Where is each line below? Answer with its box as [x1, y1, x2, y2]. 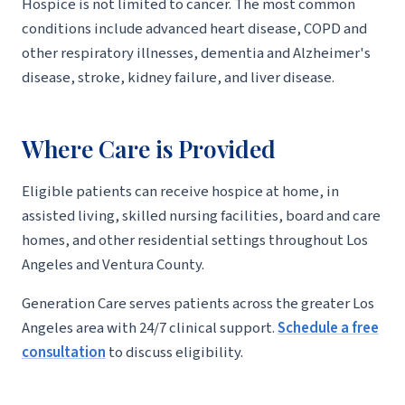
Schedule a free [278, 316, 379, 339]
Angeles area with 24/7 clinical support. [22, 316, 278, 339]
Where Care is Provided [22, 132, 277, 165]
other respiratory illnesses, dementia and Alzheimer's [22, 42, 371, 65]
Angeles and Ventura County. [22, 253, 204, 276]
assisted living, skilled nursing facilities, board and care [22, 204, 381, 227]
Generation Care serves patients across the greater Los [22, 292, 374, 315]
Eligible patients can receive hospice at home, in [22, 180, 339, 202]
